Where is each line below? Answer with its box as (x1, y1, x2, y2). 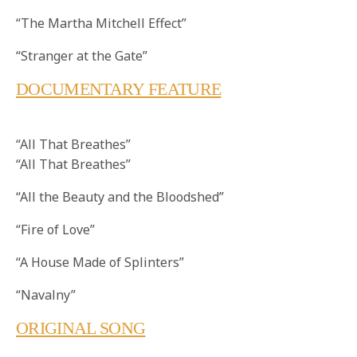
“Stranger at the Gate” (16, 47, 148, 65)
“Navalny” (16, 286, 76, 304)
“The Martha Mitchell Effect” (16, 14, 187, 33)
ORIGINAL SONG (16, 318, 146, 339)
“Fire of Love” (16, 221, 96, 239)
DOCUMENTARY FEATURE (16, 79, 222, 100)
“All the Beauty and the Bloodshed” (16, 188, 225, 206)
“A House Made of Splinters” (16, 253, 185, 272)
